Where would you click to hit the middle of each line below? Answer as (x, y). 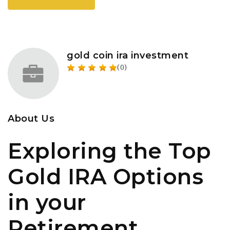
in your (47, 202)
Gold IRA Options (106, 177)
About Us (31, 119)
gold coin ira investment (128, 55)
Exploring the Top (110, 151)
